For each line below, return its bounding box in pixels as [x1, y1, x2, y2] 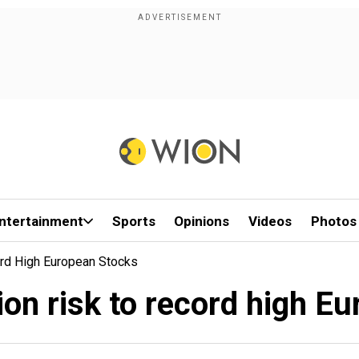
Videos [248, 213, 292, 229]
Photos [310, 213, 357, 229]
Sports [111, 213, 155, 229]
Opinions [174, 213, 230, 229]
